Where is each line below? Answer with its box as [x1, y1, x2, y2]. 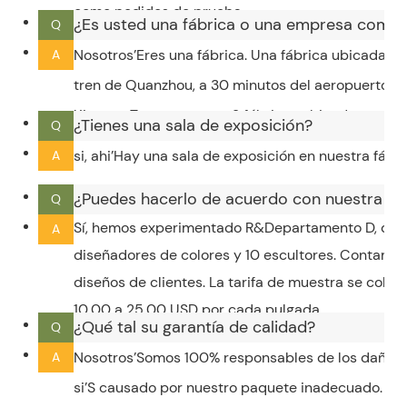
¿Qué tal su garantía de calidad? [73, 315, 315, 338]
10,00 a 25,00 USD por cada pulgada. [73, 299, 323, 319]
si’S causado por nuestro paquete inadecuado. [73, 377, 382, 397]
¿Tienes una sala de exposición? [73, 114, 313, 136]
